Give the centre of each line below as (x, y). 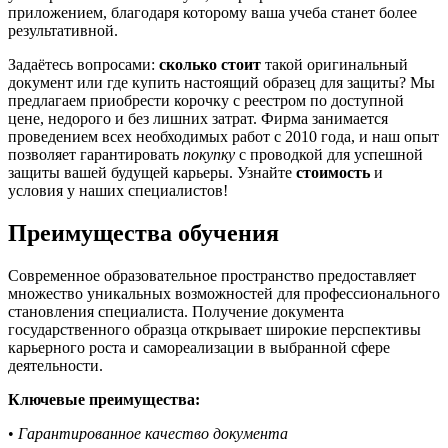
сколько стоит (210, 64)
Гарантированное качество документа (153, 433)
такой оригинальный (334, 64)
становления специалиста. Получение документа (176, 311)
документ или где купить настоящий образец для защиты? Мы (221, 82)
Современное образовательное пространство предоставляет (212, 275)
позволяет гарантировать (95, 154)
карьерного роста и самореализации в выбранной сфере (199, 347)
